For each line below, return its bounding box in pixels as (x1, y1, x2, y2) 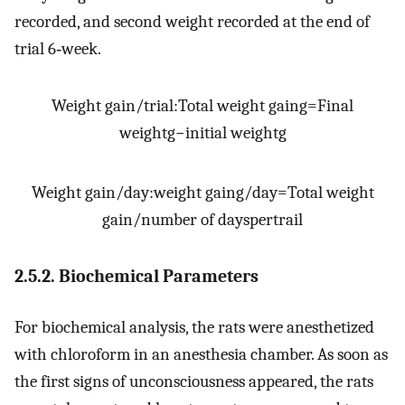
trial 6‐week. (14, 38, 101, 59)
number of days (141, 209, 250, 230)
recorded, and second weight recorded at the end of (14, 11, 370, 32)
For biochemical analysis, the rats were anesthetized (14, 317, 374, 338)
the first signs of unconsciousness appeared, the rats (14, 372, 373, 392)
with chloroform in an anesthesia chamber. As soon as (14, 344, 388, 365)
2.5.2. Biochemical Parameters (14, 265, 259, 287)
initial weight (184, 122, 278, 143)
